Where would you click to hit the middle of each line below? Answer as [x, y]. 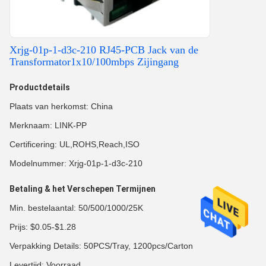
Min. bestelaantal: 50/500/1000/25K [76, 208]
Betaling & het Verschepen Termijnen [83, 189]
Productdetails [40, 87]
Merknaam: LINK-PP [48, 125]
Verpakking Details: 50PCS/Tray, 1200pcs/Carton [101, 246]
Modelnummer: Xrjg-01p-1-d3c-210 [76, 163]
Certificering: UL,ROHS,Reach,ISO [75, 144]
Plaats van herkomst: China [61, 106]
